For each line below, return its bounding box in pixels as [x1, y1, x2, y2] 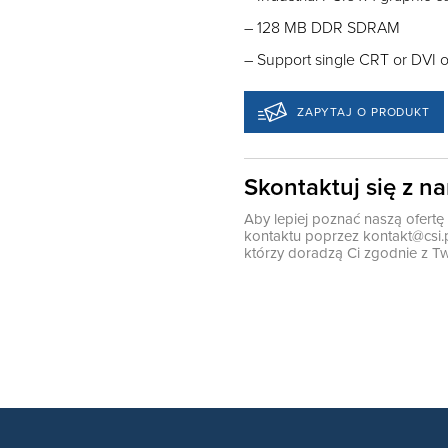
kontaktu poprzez [244, 227, 363, 245]
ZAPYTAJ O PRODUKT [296, 104, 431, 119]
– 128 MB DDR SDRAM [244, 18, 400, 38]
